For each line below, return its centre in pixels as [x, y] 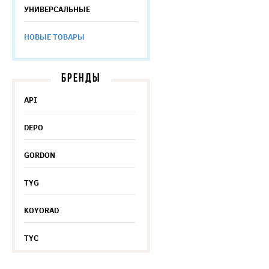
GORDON [40, 155]
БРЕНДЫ [81, 79]
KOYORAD [41, 210]
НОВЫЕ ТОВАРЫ [54, 37]
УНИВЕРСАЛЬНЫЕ [57, 9]
